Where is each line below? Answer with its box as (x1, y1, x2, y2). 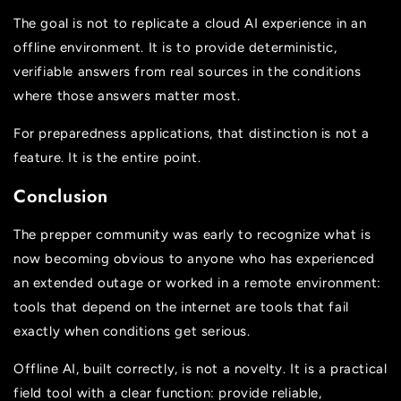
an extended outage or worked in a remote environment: (13, 275, 381, 292)
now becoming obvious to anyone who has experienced (13, 251, 376, 268)
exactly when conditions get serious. (13, 323, 251, 340)
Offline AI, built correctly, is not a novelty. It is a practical (13, 361, 388, 378)
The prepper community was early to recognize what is (13, 226, 371, 243)
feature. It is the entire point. (13, 149, 201, 166)
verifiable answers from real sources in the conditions (13, 63, 362, 80)
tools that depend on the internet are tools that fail (13, 299, 349, 316)
